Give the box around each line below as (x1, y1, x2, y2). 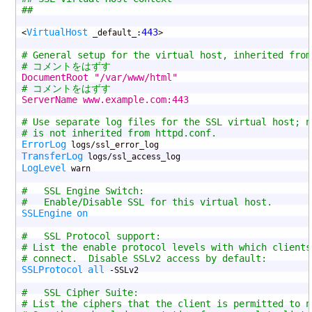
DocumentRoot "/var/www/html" (178, 72, 200, 84)
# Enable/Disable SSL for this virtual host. (22, 196, 272, 208)
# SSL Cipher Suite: (22, 287, 139, 299)
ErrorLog (22, 139, 66, 150)
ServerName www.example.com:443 (189, 94, 200, 106)
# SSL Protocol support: (22, 231, 161, 242)
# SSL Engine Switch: (22, 185, 144, 197)
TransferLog (22, 150, 83, 162)
